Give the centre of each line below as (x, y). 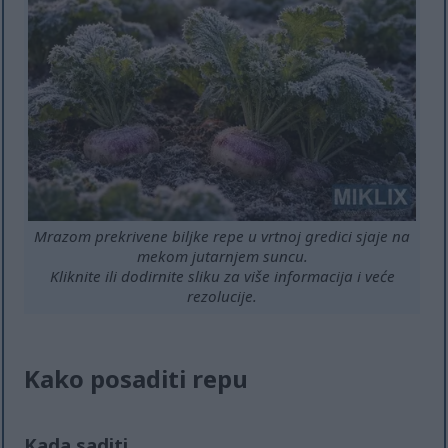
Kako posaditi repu (136, 379)
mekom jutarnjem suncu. (222, 256)
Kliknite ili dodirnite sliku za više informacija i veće (222, 276)
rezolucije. (222, 296)
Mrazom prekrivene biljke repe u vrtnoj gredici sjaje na (222, 236)
